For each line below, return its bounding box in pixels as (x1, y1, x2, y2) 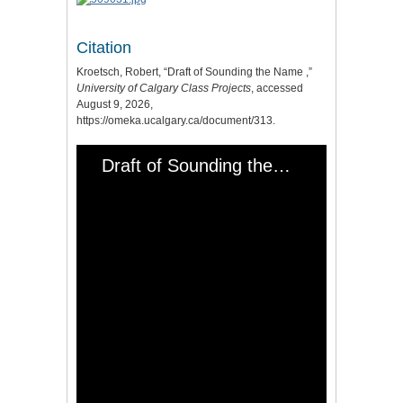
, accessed (251, 82, 303, 95)
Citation (76, 39, 131, 58)
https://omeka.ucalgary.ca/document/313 (76, 114, 273, 128)
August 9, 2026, (76, 98, 153, 112)
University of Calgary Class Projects (76, 82, 251, 95)
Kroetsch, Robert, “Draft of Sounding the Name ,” (76, 66, 312, 79)
